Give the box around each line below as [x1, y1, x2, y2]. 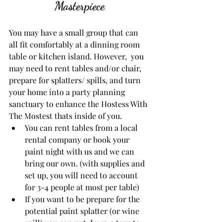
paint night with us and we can [25, 146, 136, 157]
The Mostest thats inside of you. [9, 110, 124, 121]
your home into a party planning [9, 86, 127, 97]
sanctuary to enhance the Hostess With [9, 98, 149, 109]
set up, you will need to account [25, 169, 140, 180]
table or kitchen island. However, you [9, 51, 146, 61]
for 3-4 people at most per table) [25, 181, 139, 192]
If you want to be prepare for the [25, 193, 142, 204]
